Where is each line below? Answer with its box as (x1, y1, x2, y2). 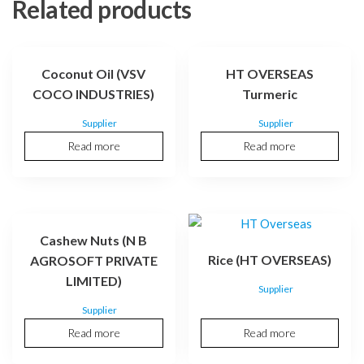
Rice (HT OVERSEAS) (207, 252, 331, 268)
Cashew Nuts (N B (40, 232, 148, 249)
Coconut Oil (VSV (41, 66, 146, 82)
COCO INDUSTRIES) (32, 86, 155, 102)
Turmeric (241, 86, 297, 102)
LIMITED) (65, 273, 122, 289)
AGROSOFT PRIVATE (29, 253, 158, 269)
